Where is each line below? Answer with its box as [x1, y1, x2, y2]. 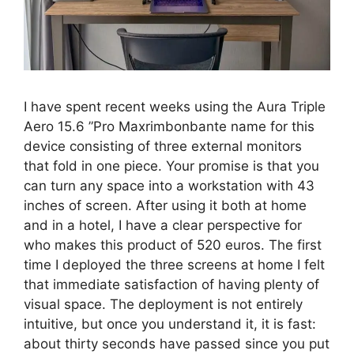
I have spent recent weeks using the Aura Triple [24, 98, 326, 115]
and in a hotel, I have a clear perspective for [24, 217, 302, 233]
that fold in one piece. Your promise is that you [24, 157, 319, 174]
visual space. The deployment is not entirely [24, 296, 303, 312]
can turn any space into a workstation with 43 [24, 177, 314, 194]
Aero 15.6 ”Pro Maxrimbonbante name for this [24, 118, 314, 134]
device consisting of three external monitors [24, 137, 302, 154]
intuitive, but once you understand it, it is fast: [24, 315, 316, 332]
